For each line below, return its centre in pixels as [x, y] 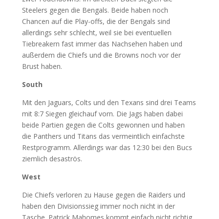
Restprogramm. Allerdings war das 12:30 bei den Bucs [107, 147]
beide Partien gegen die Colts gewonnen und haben [104, 125]
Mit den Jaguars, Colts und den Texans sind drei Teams [109, 102]
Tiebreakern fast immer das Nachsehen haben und [102, 44]
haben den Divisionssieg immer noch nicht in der [98, 206]
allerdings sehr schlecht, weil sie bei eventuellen [97, 33]
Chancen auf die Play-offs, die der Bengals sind [96, 21]
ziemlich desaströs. [52, 159]
